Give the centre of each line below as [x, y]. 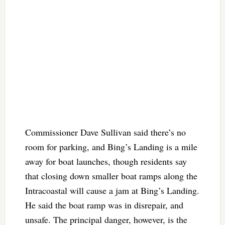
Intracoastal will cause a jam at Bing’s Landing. [112, 190]
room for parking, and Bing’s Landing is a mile [111, 146]
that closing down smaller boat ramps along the [111, 176]
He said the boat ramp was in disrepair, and [104, 205]
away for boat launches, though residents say [106, 161]
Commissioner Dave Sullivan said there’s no [105, 132]
